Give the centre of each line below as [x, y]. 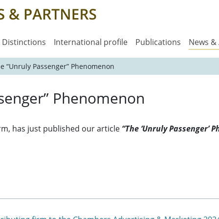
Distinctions [24, 42]
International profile [91, 42]
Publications [158, 42]
